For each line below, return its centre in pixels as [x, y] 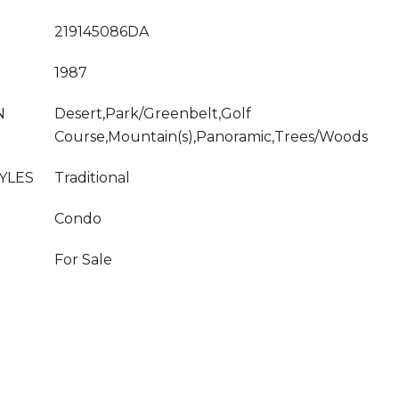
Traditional [92, 178]
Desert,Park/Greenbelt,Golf [153, 114]
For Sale [83, 260]
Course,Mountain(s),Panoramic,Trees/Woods [211, 137]
